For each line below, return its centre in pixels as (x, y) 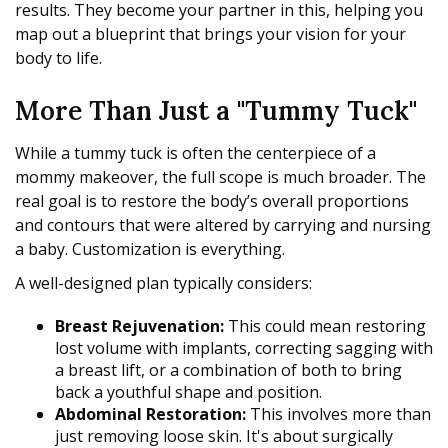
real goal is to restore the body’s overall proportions (212, 201)
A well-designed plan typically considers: (163, 283)
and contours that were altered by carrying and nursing (223, 225)
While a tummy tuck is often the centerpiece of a (195, 153)
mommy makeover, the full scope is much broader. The (220, 177)
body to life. (58, 58)
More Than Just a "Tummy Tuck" (216, 111)
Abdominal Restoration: (150, 414)
